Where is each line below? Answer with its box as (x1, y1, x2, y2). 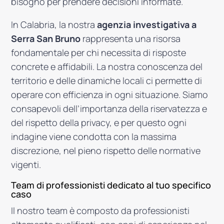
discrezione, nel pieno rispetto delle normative (11, 144, 201, 156)
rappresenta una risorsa (80, 32, 181, 44)
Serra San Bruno (11, 32, 81, 44)
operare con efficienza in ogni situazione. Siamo (11, 88, 208, 100)
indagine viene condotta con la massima (11, 130, 177, 142)
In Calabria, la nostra (11, 18, 97, 30)
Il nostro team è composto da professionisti (11, 204, 190, 216)
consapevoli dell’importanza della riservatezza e (11, 102, 207, 114)
